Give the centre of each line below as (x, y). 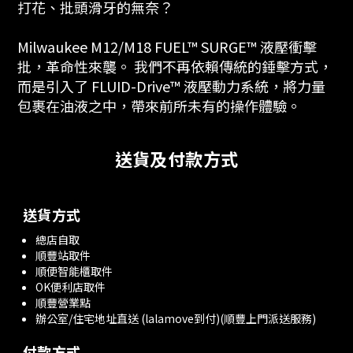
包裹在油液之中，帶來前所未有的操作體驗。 (159, 106)
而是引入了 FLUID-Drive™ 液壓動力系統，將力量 (171, 86)
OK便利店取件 (71, 287)
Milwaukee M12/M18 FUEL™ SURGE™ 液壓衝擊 (167, 46)
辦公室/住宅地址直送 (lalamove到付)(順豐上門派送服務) (176, 318)
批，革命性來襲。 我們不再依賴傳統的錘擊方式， (175, 66)
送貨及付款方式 (176, 158)
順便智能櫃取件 (74, 271)
